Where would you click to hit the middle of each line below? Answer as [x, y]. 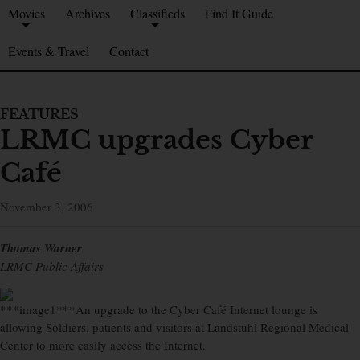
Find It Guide [239, 14]
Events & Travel [49, 51]
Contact [129, 51]
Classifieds [157, 14]
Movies [27, 14]
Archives [88, 14]
